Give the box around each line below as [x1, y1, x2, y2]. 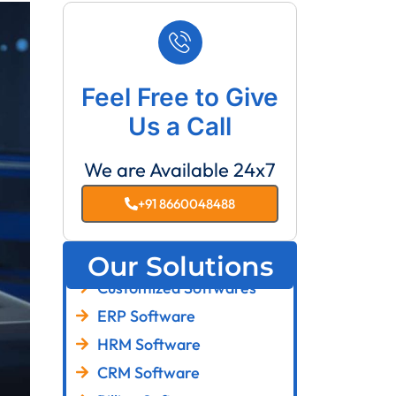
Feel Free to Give [81, 81, 278, 112]
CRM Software [97, 362, 200, 383]
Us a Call [128, 110, 232, 141]
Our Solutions [87, 249, 273, 283]
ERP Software [97, 305, 195, 326]
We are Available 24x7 [84, 156, 276, 182]
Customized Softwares [97, 277, 256, 298]
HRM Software [97, 333, 201, 354]
